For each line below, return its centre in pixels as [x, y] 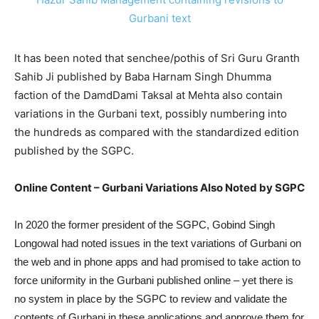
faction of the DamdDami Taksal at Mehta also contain [148, 95]
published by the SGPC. [74, 150]
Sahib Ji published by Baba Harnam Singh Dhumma [143, 76]
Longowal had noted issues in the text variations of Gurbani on [158, 243]
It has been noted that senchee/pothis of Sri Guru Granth [157, 58]
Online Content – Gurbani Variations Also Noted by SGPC [159, 187]
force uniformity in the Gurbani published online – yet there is [154, 280]
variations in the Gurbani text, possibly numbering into [151, 113]
